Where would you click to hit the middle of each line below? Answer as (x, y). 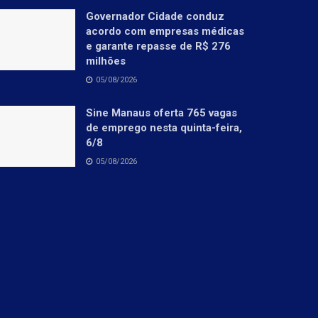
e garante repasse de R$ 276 (158, 46)
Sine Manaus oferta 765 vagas (161, 113)
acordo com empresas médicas (165, 31)
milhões (106, 61)
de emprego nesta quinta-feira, (164, 127)
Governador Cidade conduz (155, 16)
